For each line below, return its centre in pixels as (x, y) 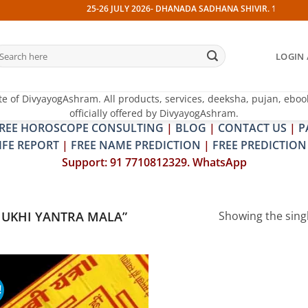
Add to (124, 292)
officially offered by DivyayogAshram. (154, 113)
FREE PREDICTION (260, 145)
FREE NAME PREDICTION (136, 145)
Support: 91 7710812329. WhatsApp (154, 162)
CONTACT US (252, 128)
